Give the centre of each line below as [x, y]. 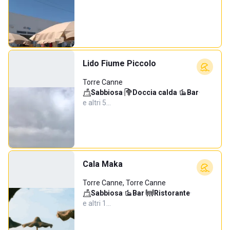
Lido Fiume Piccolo [119, 63]
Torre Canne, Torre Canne [124, 183]
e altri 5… [97, 103]
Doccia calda [155, 92]
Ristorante [172, 193]
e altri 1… [97, 203]
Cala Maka [103, 164]
